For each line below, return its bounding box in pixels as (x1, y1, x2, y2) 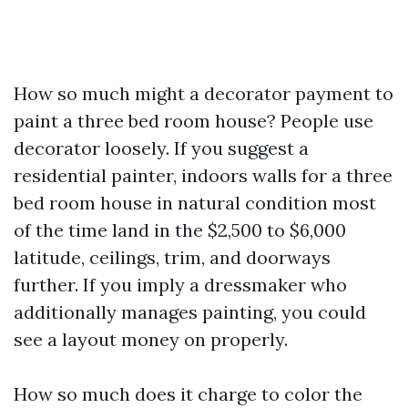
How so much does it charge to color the (14, 382, 362, 405)
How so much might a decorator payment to (14, 82, 393, 105)
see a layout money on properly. (14, 328, 288, 351)
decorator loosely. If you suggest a (14, 137, 309, 159)
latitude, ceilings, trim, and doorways (14, 246, 331, 269)
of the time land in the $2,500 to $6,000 (14, 219, 346, 241)
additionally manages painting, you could (14, 301, 366, 323)
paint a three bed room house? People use (14, 109, 373, 132)
